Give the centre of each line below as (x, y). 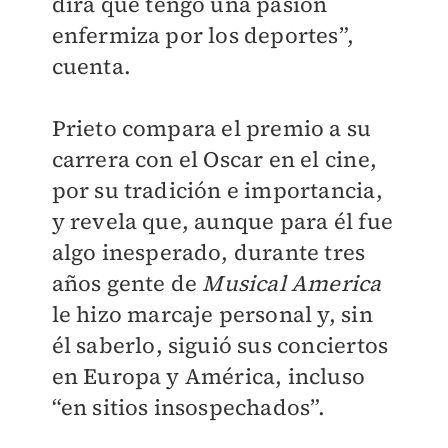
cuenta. (91, 66)
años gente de (127, 283)
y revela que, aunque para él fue (222, 221)
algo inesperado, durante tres (208, 252)
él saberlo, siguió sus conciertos (220, 345)
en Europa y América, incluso (208, 376)
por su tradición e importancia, (217, 190)
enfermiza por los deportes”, (203, 35)
